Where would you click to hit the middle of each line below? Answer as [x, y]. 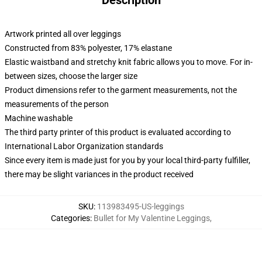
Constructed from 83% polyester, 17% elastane [88, 48]
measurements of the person [57, 104]
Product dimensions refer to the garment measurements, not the [121, 90]
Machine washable [39, 118]
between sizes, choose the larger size [71, 76]
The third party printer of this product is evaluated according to [118, 132]
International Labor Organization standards [84, 146]
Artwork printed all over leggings [63, 34]
